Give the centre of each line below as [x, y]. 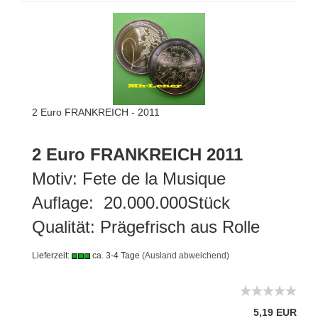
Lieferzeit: [52, 256]
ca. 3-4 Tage [115, 256]
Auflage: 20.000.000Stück [131, 203]
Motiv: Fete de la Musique [131, 179]
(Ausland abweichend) [186, 256]
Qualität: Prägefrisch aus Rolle [146, 227]
